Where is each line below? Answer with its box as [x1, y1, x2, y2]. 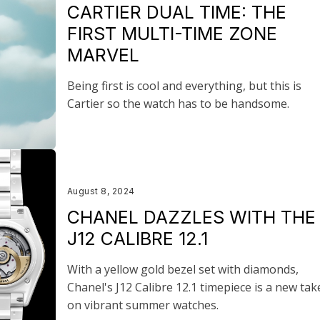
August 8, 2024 [66, 186, 135, 196]
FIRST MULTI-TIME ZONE [66, 22, 277, 44]
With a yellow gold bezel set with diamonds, [66, 261, 299, 277]
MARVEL [66, 44, 139, 66]
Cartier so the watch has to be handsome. [66, 95, 289, 111]
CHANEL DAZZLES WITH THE [66, 206, 316, 228]
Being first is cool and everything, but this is [66, 77, 301, 94]
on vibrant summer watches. [66, 297, 219, 313]
